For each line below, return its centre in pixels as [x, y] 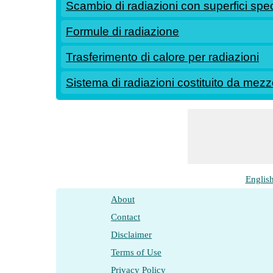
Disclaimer [132, 235]
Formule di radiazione [122, 31]
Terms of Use [136, 252]
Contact [126, 217]
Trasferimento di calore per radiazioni [162, 57]
